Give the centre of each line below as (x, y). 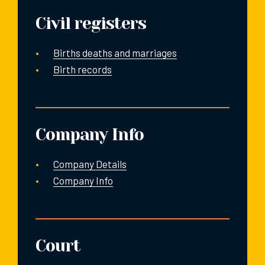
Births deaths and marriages (115, 52)
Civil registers (91, 23)
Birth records (83, 69)
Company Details (90, 164)
